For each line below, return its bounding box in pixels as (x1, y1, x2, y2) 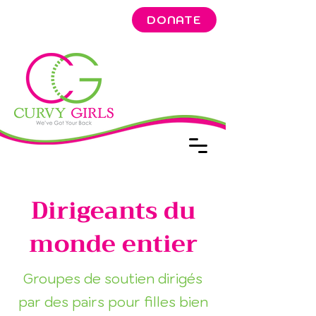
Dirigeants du (30, 190, 195, 231)
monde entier (28, 223, 197, 265)
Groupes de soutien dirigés (23, 270, 202, 287)
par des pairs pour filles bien (18, 293, 208, 310)
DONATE (147, 13, 202, 27)
